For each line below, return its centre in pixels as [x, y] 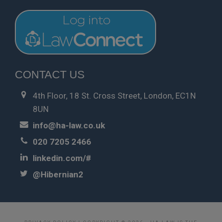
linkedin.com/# [62, 158]
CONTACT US [50, 74]
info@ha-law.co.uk [69, 125]
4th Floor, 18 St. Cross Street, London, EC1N [114, 95]
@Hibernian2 [58, 174]
